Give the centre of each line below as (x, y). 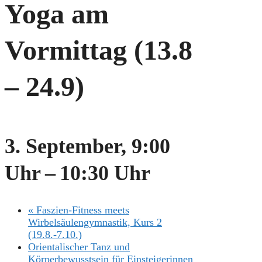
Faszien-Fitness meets (81, 210)
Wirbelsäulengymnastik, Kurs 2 (95, 222)
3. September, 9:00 (87, 146)
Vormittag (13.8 (99, 50)
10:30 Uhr (105, 173)
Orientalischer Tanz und (79, 247)
